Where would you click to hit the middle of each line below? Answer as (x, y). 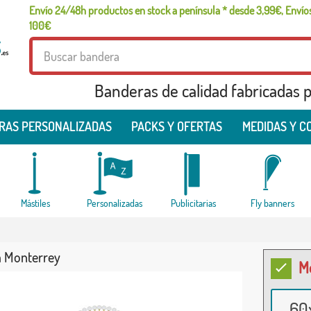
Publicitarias (193, 203)
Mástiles (35, 203)
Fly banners (272, 203)
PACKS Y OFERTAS (177, 126)
